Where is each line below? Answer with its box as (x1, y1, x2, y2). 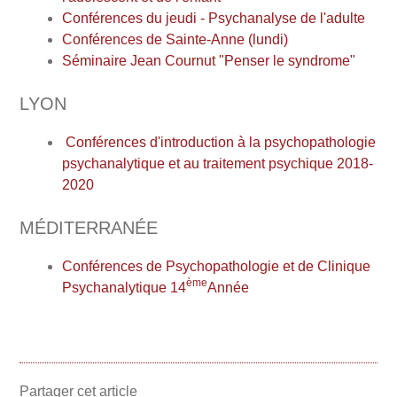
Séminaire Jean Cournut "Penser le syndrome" (62, 52, 355, 68)
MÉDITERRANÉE (19, 217, 158, 237)
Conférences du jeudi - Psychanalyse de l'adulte (62, 10, 365, 26)
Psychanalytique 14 (62, 279, 186, 295)
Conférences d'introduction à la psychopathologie (62, 134, 376, 150)
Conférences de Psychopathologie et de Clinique (62, 258, 370, 274)
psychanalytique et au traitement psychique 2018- (62, 155, 373, 171)
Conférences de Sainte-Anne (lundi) (62, 31, 288, 47)
